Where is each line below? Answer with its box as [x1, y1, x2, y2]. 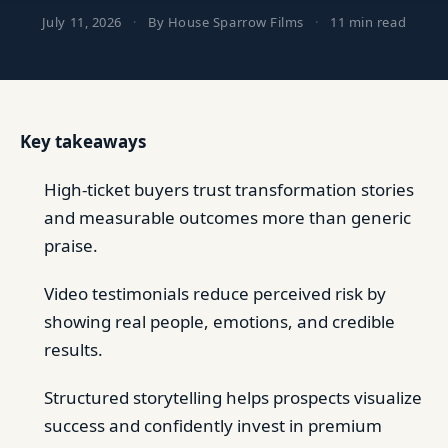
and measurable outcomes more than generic [44, 206, 411, 229]
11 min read [330, 13, 407, 31]
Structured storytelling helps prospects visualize [44, 386, 422, 409]
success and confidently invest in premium [44, 414, 382, 437]
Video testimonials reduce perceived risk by [44, 282, 386, 305]
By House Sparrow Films [148, 13, 304, 31]
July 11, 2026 [41, 13, 126, 31]
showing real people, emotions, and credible [44, 310, 395, 333]
